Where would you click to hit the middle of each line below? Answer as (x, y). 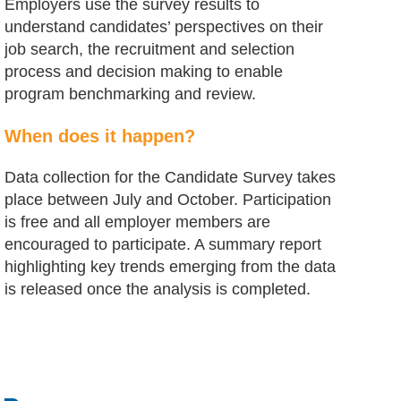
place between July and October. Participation (168, 200)
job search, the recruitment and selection (149, 49)
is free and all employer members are (137, 222)
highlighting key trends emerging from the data (170, 267)
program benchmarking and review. (130, 94)
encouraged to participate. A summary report (163, 244)
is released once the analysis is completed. (158, 289)
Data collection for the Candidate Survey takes (170, 177)
